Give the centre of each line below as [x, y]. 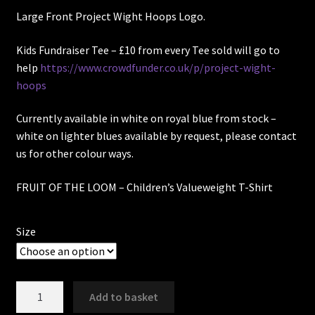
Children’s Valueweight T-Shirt [199, 187]
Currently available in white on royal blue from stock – [146, 118]
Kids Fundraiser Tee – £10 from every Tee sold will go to [148, 50]
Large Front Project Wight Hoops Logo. [110, 16]
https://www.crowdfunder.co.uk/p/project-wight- [157, 67]
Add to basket [124, 297]
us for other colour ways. [75, 154]
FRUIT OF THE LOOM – [71, 187]
